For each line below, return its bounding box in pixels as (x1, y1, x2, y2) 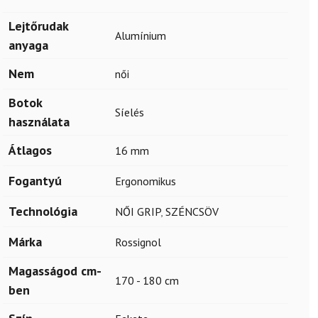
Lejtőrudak (9, 18, 69, 34)
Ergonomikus (115, 174, 176, 188)
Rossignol (115, 235, 161, 249)
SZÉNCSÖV (165, 204, 219, 219)
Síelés (115, 105, 144, 119)
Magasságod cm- (9, 263, 102, 279)
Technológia (9, 203, 77, 219)
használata (9, 114, 70, 130)
